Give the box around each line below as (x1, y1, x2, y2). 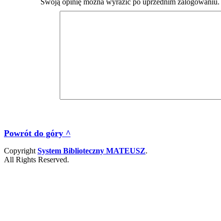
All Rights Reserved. (4, 155, 69, 164)
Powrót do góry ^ (4, 128, 71, 138)
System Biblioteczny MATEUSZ (37, 146, 146, 155)
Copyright (4, 146, 37, 155)
